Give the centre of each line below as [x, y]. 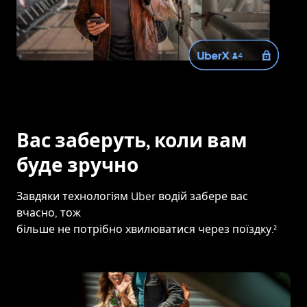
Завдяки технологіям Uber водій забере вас [132, 196]
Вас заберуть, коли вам [132, 140]
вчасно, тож [49, 212]
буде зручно [77, 165]
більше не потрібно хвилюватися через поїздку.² [147, 229]
